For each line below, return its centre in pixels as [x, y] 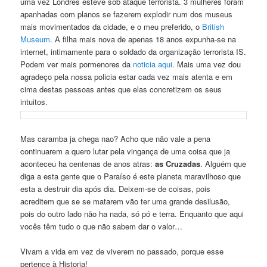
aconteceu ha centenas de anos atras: [88, 163]
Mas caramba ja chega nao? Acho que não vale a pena [116, 138]
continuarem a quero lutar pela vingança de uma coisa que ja [125, 151]
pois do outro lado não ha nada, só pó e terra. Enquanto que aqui [132, 213]
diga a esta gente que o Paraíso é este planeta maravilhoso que [131, 176]
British [213, 27]
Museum [35, 39]
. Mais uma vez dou [207, 64]
